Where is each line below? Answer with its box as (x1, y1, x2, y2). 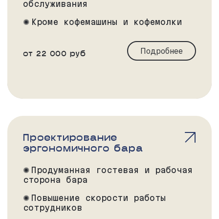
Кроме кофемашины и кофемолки (31, 17, 182, 27)
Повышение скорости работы (31, 193, 166, 203)
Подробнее (140, 46, 183, 56)
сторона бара (23, 175, 88, 185)
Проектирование (23, 131, 118, 143)
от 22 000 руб (23, 48, 86, 58)
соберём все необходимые (23, 27, 147, 37)
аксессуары (23, 36, 77, 46)
